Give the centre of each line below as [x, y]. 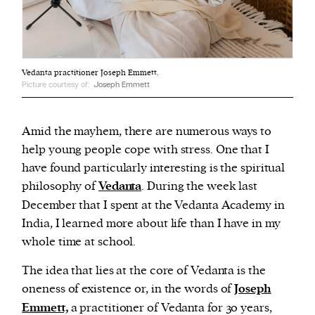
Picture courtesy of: [57, 85]
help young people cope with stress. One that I [146, 150]
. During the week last [200, 187]
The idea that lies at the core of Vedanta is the [144, 271]
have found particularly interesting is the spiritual [154, 168]
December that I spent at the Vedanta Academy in [153, 206]
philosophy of [60, 187]
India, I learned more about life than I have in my [152, 224]
